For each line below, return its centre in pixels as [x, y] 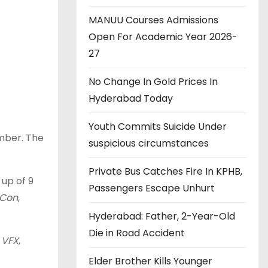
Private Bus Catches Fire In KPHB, [165, 171]
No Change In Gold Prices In [153, 82]
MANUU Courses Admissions [153, 20]
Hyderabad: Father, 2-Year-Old [162, 216]
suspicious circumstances [149, 143]
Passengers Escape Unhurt [152, 188]
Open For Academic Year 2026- [163, 37]
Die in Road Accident [137, 233]
